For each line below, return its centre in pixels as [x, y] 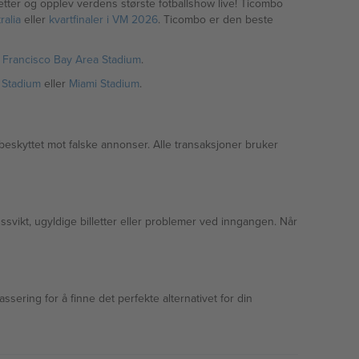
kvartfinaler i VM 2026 [103, 19]
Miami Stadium [104, 83]
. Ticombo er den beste [215, 19]
